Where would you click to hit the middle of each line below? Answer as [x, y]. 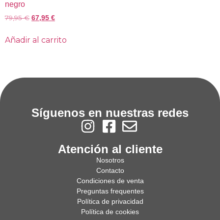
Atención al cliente [110, 149]
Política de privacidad [110, 201]
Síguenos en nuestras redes [110, 112]
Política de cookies [110, 211]
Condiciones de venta [110, 180]
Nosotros [110, 160]
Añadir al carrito [36, 40]
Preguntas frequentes [110, 191]
